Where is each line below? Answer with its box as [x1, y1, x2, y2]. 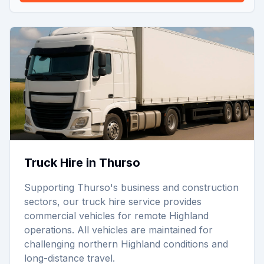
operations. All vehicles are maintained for [24, 224, 213, 236]
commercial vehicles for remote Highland [24, 210, 209, 222]
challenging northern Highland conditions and [24, 238, 228, 250]
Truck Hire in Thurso [24, 156, 140, 170]
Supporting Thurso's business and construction [24, 181, 239, 193]
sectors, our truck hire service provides [24, 196, 202, 207]
